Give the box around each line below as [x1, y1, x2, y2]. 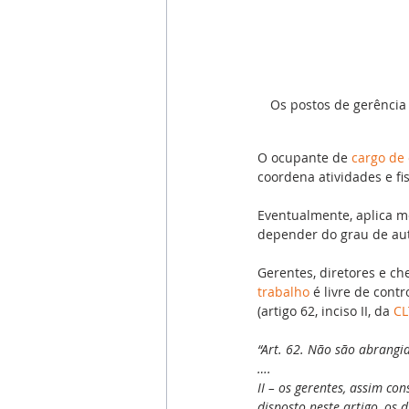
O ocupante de [257, 148, 351, 166]
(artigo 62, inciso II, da [257, 301, 393, 320]
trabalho [257, 282, 309, 300]
